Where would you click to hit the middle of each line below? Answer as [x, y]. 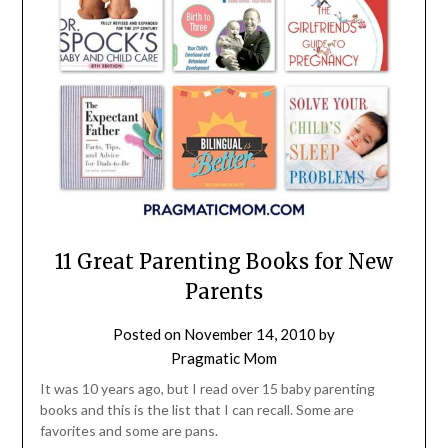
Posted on [148, 333]
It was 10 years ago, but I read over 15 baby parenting [207, 388]
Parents [224, 291]
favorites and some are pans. [128, 430]
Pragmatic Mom [224, 357]
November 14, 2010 [250, 333]
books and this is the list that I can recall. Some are [196, 409]
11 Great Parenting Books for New [224, 261]
